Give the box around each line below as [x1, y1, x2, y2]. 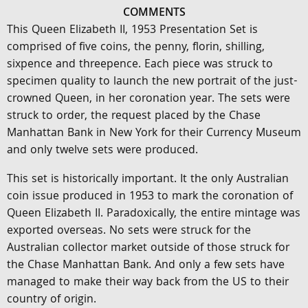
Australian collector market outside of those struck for [7, 239, 289, 258]
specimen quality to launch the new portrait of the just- [7, 73, 298, 91]
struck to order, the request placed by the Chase [7, 107, 261, 126]
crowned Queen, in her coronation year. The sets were [7, 90, 290, 109]
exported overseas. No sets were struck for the [7, 222, 251, 241]
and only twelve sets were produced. [7, 142, 198, 160]
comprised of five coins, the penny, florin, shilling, [7, 38, 265, 57]
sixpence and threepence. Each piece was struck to [7, 56, 273, 74]
